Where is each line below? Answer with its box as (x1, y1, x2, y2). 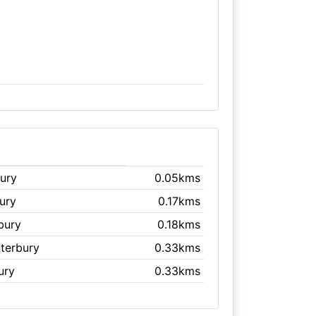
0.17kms (158, 193, 201, 208)
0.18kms (157, 217, 201, 231)
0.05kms (154, 170, 201, 185)
